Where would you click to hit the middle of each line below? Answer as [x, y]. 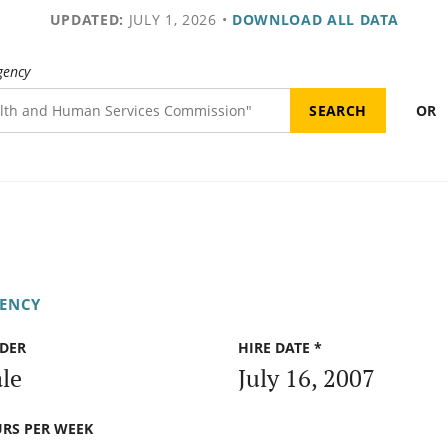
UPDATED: [86, 19]
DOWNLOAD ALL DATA [315, 19]
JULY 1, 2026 [170, 19]
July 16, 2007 [306, 377]
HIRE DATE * [280, 348]
